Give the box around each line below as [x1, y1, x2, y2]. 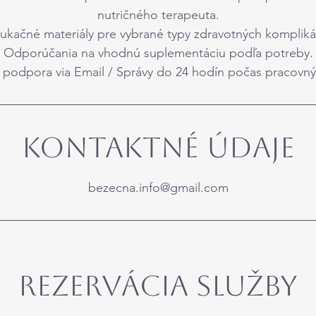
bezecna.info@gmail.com [87, 180, 229, 195]
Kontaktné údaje [21, 131, 295, 164]
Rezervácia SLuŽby [18, 269, 298, 302]
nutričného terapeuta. [97, 7, 219, 23]
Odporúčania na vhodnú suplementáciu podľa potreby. [3, 45, 313, 61]
